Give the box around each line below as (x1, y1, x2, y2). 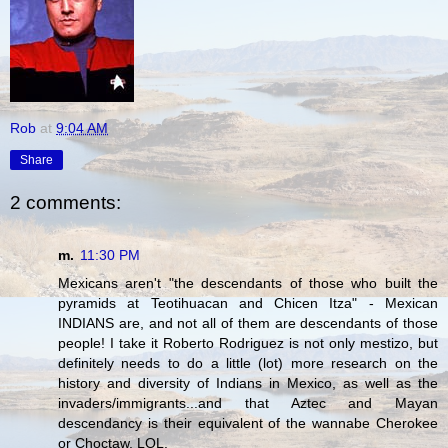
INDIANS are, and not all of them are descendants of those (58, 314, 438, 331)
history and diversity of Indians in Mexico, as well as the (58, 374, 438, 391)
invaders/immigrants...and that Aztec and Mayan (58, 394, 438, 411)
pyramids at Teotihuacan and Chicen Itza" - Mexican (58, 294, 438, 311)
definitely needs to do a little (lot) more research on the (58, 354, 438, 371)
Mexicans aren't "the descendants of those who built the (58, 274, 438, 291)
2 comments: (10, 192, 121, 214)
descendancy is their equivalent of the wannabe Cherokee (58, 414, 438, 431)
